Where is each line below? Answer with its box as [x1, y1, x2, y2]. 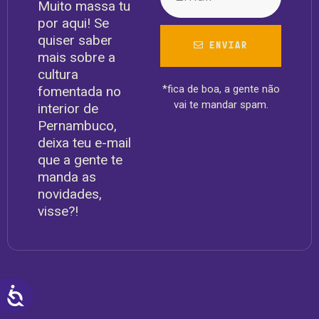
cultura [38, 66, 78, 83]
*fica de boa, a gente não [162, 82, 280, 95]
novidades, [38, 185, 102, 202]
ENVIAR [209, 41, 249, 51]
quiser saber [38, 31, 113, 48]
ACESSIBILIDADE [26, 283, 132, 297]
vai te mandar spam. [173, 98, 268, 111]
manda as [38, 168, 96, 185]
